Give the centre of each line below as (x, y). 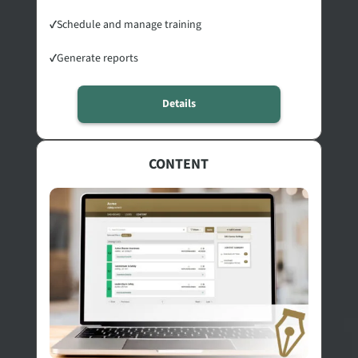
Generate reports (97, 58)
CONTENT (179, 164)
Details (179, 103)
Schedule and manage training (129, 24)
